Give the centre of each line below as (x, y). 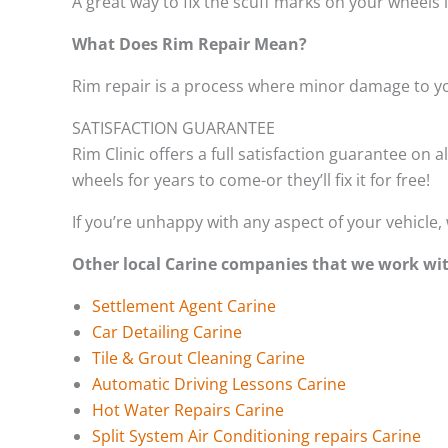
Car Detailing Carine (167, 331)
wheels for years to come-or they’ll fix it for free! (251, 179)
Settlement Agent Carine (184, 305)
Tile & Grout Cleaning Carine (198, 357)
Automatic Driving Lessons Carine (219, 383)
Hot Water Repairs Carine (188, 409)
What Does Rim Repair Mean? (193, 43)
